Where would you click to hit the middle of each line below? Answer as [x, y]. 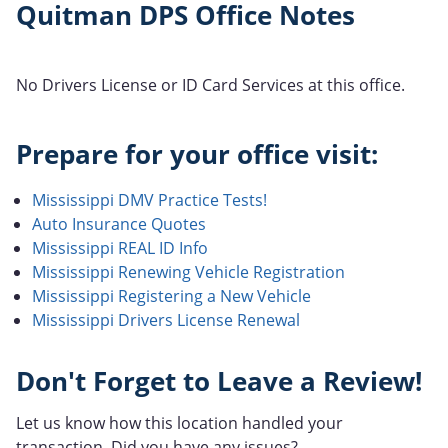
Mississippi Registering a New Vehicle [171, 295]
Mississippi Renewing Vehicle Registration [188, 271]
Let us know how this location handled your [179, 423]
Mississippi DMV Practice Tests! [149, 199]
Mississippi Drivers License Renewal [166, 319]
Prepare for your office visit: [197, 154]
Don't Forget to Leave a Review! [219, 381]
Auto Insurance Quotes [119, 223]
